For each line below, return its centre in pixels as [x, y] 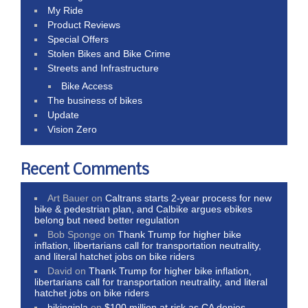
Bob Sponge [75, 234]
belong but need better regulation [107, 220]
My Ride [66, 10]
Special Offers [78, 39]
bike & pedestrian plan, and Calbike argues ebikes [143, 209]
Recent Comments [85, 170]
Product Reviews [84, 24]
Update [64, 114]
